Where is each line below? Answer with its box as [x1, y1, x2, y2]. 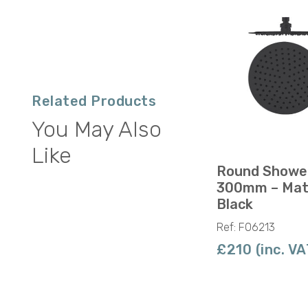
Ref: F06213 [217, 221, 276, 234]
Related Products [32, 93, 156, 109]
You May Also [32, 116, 162, 142]
